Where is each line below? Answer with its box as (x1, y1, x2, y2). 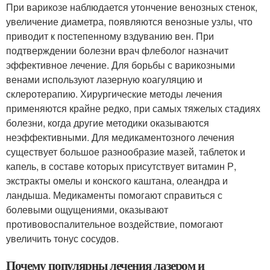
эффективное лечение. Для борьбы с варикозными (6, 57, 235, 72)
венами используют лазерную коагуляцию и (6, 72, 202, 86)
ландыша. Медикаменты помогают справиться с (6, 187, 222, 202)
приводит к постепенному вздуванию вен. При (6, 28, 214, 43)
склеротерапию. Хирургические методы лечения (6, 86, 222, 101)
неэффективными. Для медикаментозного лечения (6, 130, 234, 144)
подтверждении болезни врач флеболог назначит (6, 43, 228, 57)
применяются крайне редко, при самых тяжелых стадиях (6, 101, 260, 115)
